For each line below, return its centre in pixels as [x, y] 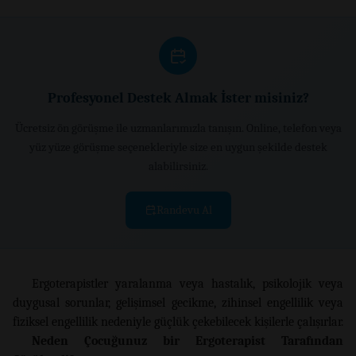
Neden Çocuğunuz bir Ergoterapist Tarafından [188, 341]
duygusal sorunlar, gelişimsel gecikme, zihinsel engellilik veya [178, 302]
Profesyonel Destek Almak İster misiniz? [178, 98]
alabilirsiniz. [178, 166]
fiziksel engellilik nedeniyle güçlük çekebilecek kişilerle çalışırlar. [178, 321]
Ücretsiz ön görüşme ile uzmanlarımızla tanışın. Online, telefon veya [178, 128]
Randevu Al [184, 209]
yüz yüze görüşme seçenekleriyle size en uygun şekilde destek [178, 147]
